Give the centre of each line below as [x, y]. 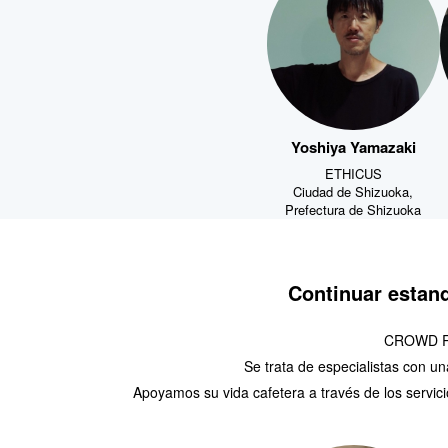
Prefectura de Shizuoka [353, 207]
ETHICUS [353, 171]
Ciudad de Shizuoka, [353, 189]
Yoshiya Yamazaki [353, 145]
